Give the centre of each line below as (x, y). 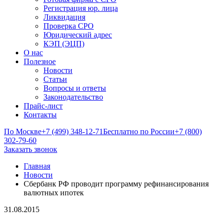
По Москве (23, 131)
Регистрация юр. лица (81, 8)
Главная (37, 166)
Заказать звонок (31, 149)
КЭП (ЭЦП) (64, 44)
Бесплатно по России (139, 131)
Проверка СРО (69, 26)
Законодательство (73, 97)
